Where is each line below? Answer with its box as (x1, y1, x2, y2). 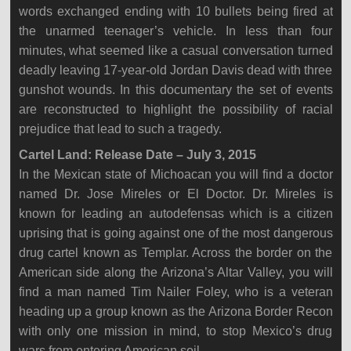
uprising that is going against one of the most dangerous (18, 226, 333, 240)
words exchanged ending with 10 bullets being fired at (18, 5, 333, 18)
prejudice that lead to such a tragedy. (18, 122, 222, 136)
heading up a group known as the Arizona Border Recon (18, 305, 333, 318)
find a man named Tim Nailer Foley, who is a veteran (18, 285, 333, 299)
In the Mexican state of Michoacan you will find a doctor (18, 168, 333, 181)
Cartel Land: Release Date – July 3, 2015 (18, 148, 256, 161)
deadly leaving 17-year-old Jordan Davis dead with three (18, 63, 333, 77)
